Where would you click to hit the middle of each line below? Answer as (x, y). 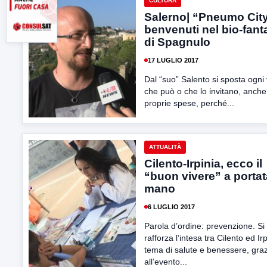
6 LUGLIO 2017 (171, 207)
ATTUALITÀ (165, 147)
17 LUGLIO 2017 (173, 60)
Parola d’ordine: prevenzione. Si (204, 226)
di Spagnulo (177, 42)
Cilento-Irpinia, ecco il (203, 164)
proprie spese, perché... (189, 103)
